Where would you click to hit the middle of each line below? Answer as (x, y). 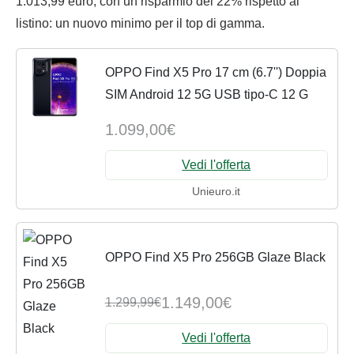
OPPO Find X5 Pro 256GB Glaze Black (215, 257)
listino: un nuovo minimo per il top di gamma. (140, 24)
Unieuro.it (217, 191)
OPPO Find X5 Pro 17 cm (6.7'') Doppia (215, 73)
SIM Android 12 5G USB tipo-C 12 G (206, 95)
